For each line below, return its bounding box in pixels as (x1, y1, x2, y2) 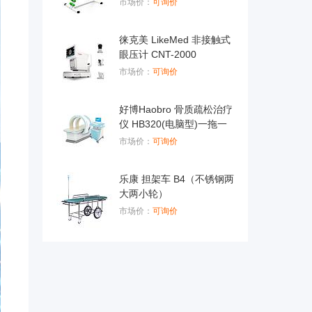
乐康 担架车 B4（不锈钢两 (119, 173, 234, 185)
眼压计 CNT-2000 (119, 49, 196, 60)
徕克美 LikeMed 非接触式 (119, 34, 231, 45)
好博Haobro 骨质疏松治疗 (119, 104, 233, 115)
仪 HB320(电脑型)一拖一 (119, 118, 227, 130)
